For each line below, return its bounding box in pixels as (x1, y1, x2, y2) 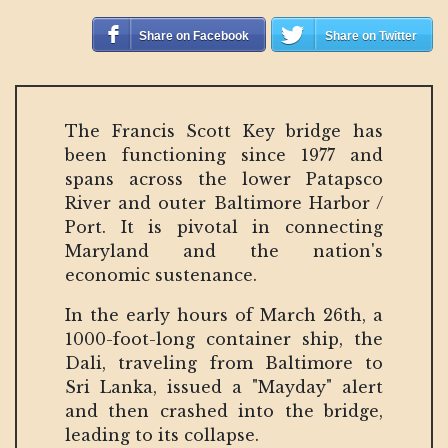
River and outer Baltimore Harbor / (65, 192, 383, 213)
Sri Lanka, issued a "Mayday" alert (65, 376, 383, 397)
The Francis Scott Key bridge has (65, 120, 383, 141)
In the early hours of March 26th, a (65, 304, 383, 325)
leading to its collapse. (65, 424, 264, 445)
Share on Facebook (139, 28, 250, 43)
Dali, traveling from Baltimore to (65, 352, 383, 373)
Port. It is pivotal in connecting (65, 216, 383, 237)
